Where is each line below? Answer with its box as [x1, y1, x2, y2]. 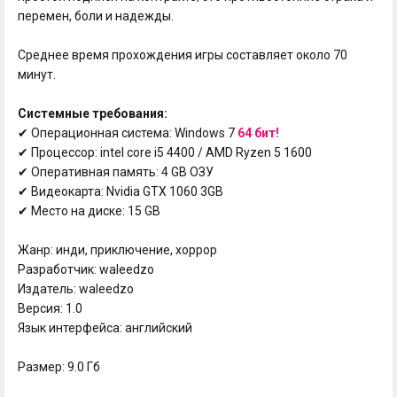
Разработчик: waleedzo [18, 261, 154, 276]
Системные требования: [18, 105, 167, 121]
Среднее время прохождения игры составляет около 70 [18, 47, 347, 62]
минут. [18, 66, 56, 82]
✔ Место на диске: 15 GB [18, 203, 160, 218]
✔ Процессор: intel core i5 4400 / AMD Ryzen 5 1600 [18, 144, 312, 160]
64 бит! [237, 125, 279, 140]
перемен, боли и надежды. [18, 8, 174, 23]
